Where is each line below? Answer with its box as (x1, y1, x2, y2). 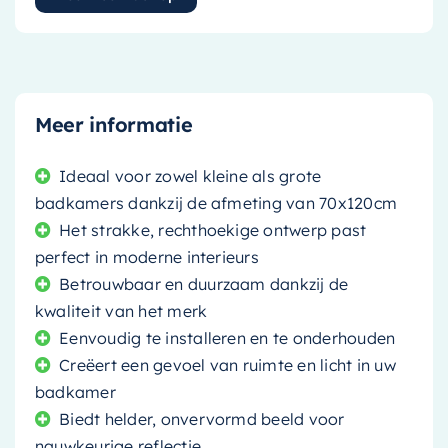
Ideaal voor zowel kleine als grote (59, 165, 322, 186)
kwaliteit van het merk (34, 300, 208, 321)
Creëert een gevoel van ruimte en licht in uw (59, 354, 396, 375)
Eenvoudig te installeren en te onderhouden (59, 327, 396, 348)
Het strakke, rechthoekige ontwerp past (59, 219, 367, 240)
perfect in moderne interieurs (34, 246, 259, 267)
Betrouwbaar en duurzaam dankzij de (59, 273, 349, 294)
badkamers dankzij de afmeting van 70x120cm (34, 192, 398, 213)
